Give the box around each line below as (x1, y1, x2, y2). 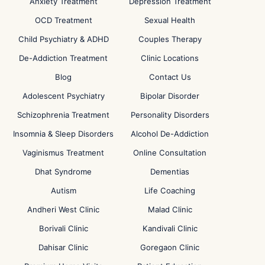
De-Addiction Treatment (19, 53, 108, 63)
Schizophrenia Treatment (17, 110, 110, 119)
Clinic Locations (141, 53, 199, 63)
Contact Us (148, 72, 191, 82)
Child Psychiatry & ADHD (18, 34, 109, 44)
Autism (50, 186, 76, 195)
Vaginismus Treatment (22, 148, 105, 157)
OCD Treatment (34, 15, 92, 25)
